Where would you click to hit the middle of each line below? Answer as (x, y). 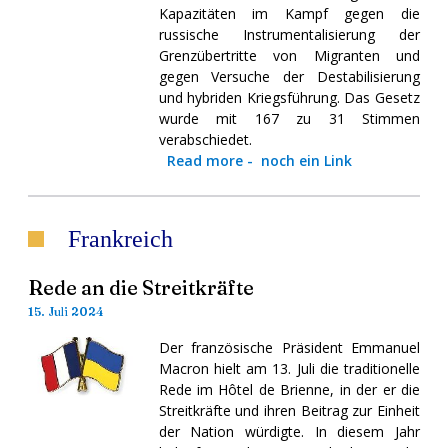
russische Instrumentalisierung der (289, 34)
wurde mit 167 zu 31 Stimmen (289, 118)
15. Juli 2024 (66, 311)
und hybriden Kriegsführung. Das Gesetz (289, 97)
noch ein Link (306, 160)
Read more (204, 160)
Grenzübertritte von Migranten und (289, 55)
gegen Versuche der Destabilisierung (289, 76)
